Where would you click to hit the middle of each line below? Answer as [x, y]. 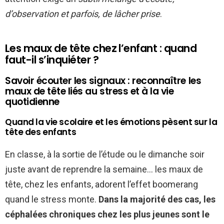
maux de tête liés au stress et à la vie [89, 91]
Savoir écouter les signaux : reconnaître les [103, 81]
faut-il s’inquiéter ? [52, 60]
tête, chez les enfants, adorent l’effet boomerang [101, 184]
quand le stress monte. [52, 199]
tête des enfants [41, 132]
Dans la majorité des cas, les [157, 199]
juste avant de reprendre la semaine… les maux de [104, 169]
